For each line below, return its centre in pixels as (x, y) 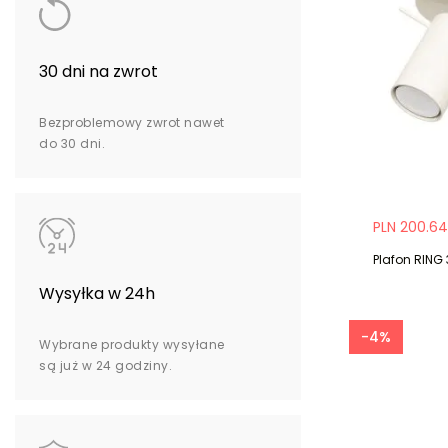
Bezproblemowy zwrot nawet (132, 123)
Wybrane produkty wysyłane (132, 345)
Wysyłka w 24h (97, 294)
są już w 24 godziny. (105, 366)
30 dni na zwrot (98, 72)
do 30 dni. (72, 144)
